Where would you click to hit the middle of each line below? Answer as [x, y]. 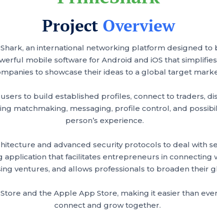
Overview [139, 25]
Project [72, 25]
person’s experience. [108, 120]
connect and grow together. [108, 205]
